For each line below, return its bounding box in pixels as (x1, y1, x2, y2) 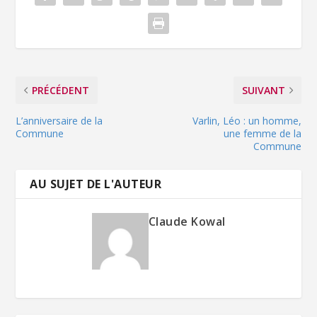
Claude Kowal (148, 213, 226, 229)
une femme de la (223, 126, 301, 140)
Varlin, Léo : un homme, (192, 113, 301, 127)
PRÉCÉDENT (32, 83, 90, 97)
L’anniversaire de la (16, 113, 103, 127)
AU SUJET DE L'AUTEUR (30, 175, 162, 192)
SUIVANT (241, 83, 285, 97)
